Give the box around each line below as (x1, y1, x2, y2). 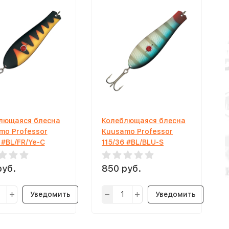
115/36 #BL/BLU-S (102, 138, 164, 146)
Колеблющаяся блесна (102, 116, 186, 125)
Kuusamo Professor (102, 127, 173, 135)
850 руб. (102, 163, 141, 174)
